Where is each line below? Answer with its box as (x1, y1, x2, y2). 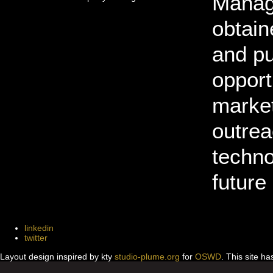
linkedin (24, 222, 54, 233)
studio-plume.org (115, 252, 180, 262)
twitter (24, 232, 48, 243)
